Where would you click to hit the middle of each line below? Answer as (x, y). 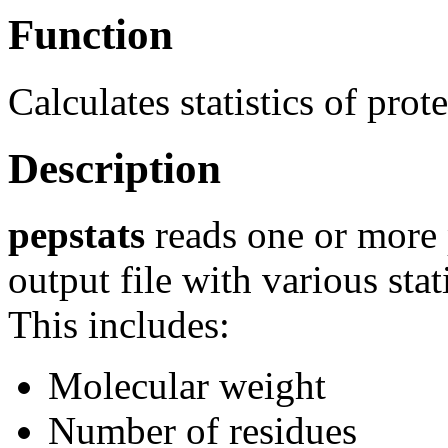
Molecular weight (187, 386)
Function (90, 34)
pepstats (76, 235)
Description (114, 168)
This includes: (119, 325)
